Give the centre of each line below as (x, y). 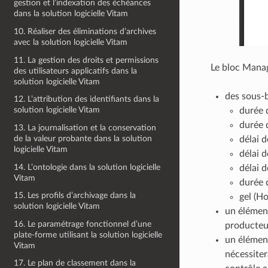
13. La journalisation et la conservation (85, 127)
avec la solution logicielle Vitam (71, 42)
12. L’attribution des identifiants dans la (87, 99)
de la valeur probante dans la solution (83, 138)
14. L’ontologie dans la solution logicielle (87, 167)
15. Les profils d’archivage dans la (75, 196)
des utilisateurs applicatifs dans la (76, 71)
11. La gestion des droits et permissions (86, 60)
